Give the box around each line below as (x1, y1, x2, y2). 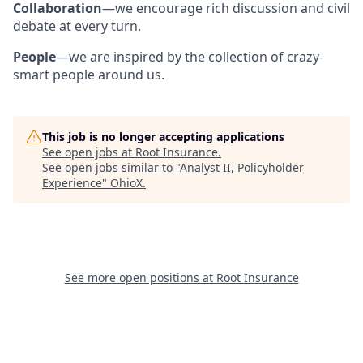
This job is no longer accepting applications (42, 129, 284, 144)
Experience (42, 175, 102, 190)
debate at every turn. (13, 17, 141, 35)
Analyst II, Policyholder (180, 160, 304, 175)
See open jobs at (42, 144, 135, 160)
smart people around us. (13, 66, 164, 83)
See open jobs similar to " (42, 160, 180, 175)
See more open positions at (64, 270, 216, 285)
